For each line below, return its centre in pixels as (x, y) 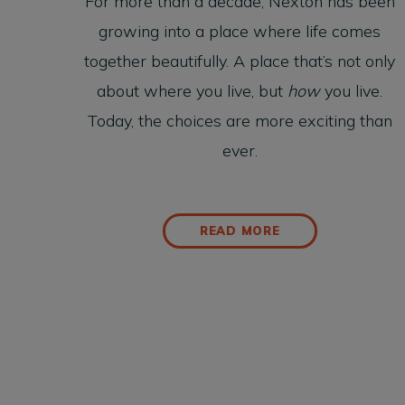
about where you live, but (193, 91)
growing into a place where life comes (240, 32)
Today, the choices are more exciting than (240, 121)
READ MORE (240, 231)
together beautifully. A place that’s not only (240, 61)
